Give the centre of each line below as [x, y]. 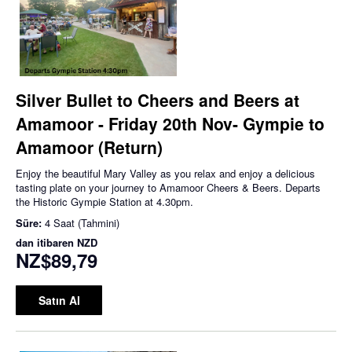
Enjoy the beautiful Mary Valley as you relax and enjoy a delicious [165, 174]
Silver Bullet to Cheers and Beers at [158, 100]
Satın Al [59, 301]
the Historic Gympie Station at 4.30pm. [104, 202]
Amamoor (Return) [89, 147]
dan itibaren [46, 243]
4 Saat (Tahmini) [82, 223]
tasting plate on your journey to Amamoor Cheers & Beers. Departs [168, 188]
